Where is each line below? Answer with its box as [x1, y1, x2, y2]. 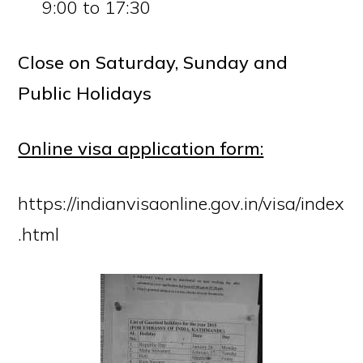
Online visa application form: [18, 137, 264, 160]
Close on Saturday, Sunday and [18, 51, 288, 74]
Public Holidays [18, 82, 152, 105]
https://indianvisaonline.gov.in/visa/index [18, 192, 345, 215]
